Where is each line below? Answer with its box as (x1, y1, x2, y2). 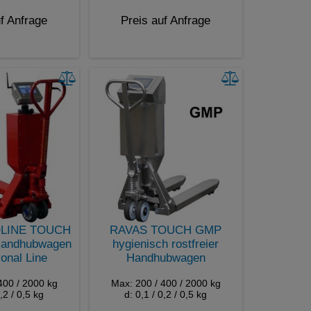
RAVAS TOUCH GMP (110, 223, 221, 237)
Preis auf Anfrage (121, 13, 210, 27)
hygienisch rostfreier (112, 237, 219, 251)
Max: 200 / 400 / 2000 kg (110, 277, 221, 289)
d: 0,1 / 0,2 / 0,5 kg (124, 288, 207, 300)
